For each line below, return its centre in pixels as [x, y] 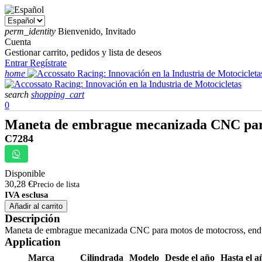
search [17, 94]
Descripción [32, 218]
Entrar [17, 63]
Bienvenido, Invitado [97, 31]
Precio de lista [56, 185]
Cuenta [18, 42]
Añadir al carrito [36, 206]
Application [33, 242]
